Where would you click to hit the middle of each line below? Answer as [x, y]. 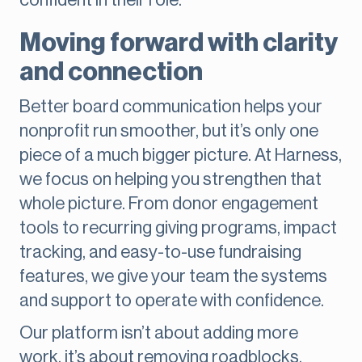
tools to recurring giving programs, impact [178, 228]
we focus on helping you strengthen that [170, 180]
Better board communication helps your [171, 107]
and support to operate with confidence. [172, 301]
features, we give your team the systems [173, 277]
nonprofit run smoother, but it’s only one [169, 131]
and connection [111, 72]
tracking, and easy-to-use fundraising [160, 253]
